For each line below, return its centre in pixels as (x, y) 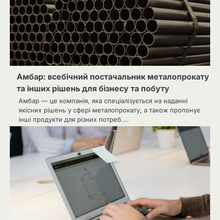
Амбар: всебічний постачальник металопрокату (113, 76)
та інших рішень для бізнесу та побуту (93, 88)
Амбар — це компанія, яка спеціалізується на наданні (103, 100)
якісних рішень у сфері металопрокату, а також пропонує (110, 110)
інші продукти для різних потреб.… (74, 119)
